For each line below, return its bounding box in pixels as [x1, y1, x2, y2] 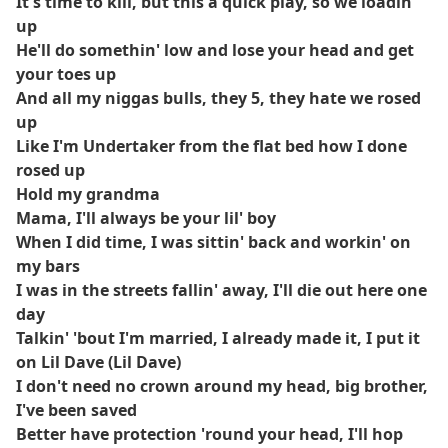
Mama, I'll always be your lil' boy [16, 207, 276, 229]
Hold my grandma [16, 183, 160, 205]
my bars [16, 255, 80, 277]
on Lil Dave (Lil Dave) [16, 351, 181, 373]
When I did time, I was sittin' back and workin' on [16, 231, 411, 253]
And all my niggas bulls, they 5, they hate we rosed [16, 87, 421, 109]
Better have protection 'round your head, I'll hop [16, 423, 403, 445]
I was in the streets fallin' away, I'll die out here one [16, 279, 427, 301]
